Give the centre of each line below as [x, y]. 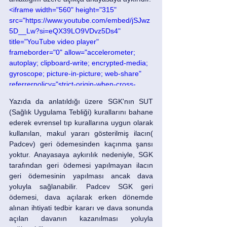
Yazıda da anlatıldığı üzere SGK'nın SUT [81, 101]
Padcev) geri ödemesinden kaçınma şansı [81, 144]
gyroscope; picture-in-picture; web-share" [76, 74]
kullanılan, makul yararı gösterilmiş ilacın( [81, 133]
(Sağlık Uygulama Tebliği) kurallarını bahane [81, 112]
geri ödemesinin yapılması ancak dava [81, 176]
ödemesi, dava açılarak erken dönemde [81, 197]
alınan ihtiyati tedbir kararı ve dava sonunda [81, 207]
